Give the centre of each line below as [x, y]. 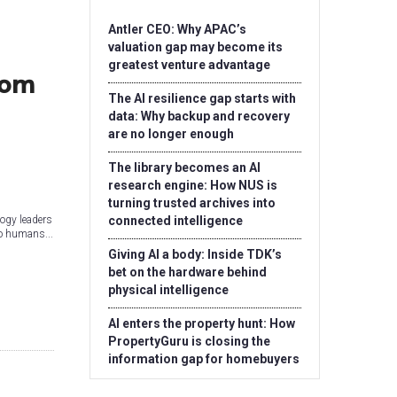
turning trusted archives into [192, 203]
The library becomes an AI [184, 167]
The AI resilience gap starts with [202, 98]
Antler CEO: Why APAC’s [177, 29]
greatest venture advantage [189, 65]
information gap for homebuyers [204, 359]
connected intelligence [175, 221]
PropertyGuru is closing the [189, 341]
